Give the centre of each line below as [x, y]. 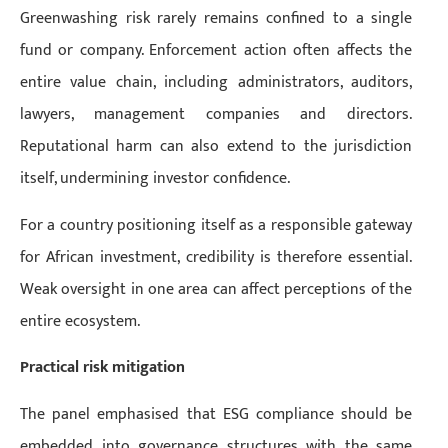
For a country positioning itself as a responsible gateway [216, 225]
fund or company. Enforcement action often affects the [216, 51]
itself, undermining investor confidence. [155, 179]
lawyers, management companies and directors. [216, 115]
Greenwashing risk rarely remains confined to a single [216, 19]
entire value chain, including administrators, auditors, [216, 83]
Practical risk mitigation [102, 368]
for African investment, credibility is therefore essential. [216, 257]
